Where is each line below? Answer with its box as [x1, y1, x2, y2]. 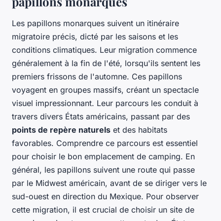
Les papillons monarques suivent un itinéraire [12, 18, 179, 29]
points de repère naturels [12, 125, 110, 135]
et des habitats [110, 125, 167, 135]
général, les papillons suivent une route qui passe [12, 165, 195, 175]
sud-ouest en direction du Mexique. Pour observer [12, 191, 199, 202]
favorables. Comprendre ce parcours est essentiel [12, 138, 198, 148]
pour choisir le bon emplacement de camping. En [12, 151, 195, 162]
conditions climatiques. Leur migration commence [12, 45, 197, 55]
